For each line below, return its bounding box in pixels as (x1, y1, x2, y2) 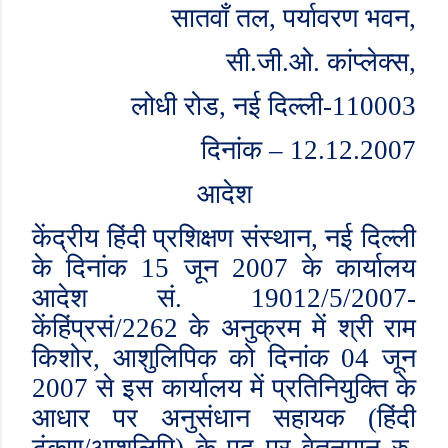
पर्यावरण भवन (283, 3, 409, 33)
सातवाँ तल (171, 3, 269, 33)
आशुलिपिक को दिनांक (112, 343, 342, 373)
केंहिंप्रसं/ (32, 313, 122, 343)
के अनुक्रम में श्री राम (189, 313, 417, 343)
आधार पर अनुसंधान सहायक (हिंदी (32, 403, 416, 433)
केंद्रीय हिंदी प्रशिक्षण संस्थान (32, 223, 311, 253)
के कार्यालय (301, 253, 417, 283)
